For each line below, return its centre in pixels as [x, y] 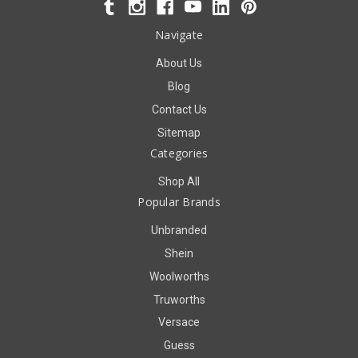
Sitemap [179, 132]
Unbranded [179, 230]
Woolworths [179, 276]
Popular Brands [179, 201]
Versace [179, 322]
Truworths [179, 299]
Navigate [179, 34]
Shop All [179, 181]
